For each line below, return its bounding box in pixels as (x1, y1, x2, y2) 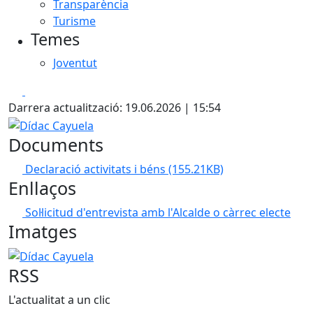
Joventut (53, 55, 97, 71)
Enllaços (8, 175, 76, 200)
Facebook (24, 82, 75, 98)
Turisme (53, 13, 96, 29)
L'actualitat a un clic (8, 292, 110, 308)
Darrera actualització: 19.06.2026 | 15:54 (8, 100, 221, 115)
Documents (8, 132, 103, 156)
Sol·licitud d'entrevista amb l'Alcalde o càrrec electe (25, 204, 291, 220)
